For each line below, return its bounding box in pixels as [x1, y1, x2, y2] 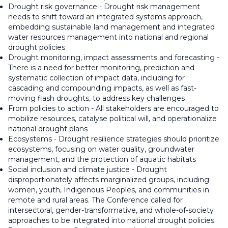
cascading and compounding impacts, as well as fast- [8, 83, 196, 93]
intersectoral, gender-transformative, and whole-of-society [8, 206, 214, 215]
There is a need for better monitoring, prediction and [8, 63, 194, 73]
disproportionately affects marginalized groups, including [8, 175, 209, 185]
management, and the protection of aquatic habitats [8, 155, 196, 164]
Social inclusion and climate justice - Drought [8, 165, 167, 175]
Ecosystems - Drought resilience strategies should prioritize [8, 134, 219, 144]
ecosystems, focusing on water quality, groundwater [8, 145, 194, 154]
